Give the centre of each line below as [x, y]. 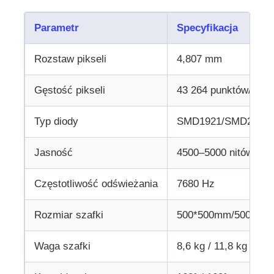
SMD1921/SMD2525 [223, 121]
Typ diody [57, 121]
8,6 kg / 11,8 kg [212, 246]
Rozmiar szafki [69, 215]
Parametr [57, 28]
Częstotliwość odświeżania [96, 183]
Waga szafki [63, 246]
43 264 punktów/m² [220, 90]
